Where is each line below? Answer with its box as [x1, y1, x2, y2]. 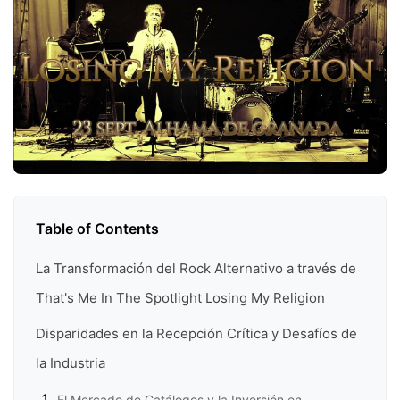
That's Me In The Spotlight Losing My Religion [36, 289, 325, 307]
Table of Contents [36, 220, 159, 238]
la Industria [36, 354, 105, 371]
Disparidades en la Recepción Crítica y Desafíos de [36, 324, 357, 342]
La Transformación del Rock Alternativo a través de [36, 260, 356, 278]
